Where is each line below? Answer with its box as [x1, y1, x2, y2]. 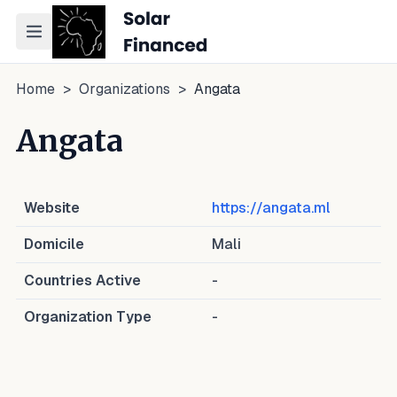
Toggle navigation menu [32, 30, 210, 49]
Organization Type [24, 308, 152, 325]
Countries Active [24, 272, 141, 289]
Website [24, 199, 80, 216]
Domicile [24, 236, 84, 253]
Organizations [79, 81, 170, 97]
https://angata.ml [212, 199, 331, 216]
